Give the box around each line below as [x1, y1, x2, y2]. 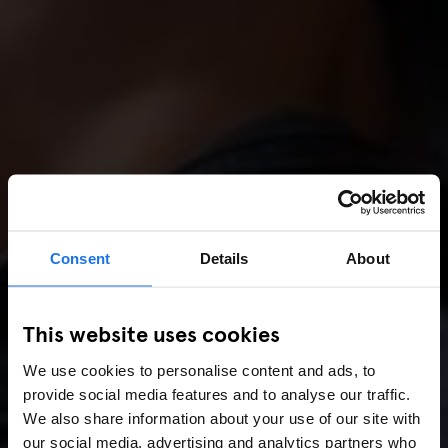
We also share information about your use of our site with [23, 409, 421, 426]
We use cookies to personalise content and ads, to [23, 361, 376, 378]
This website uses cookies [23, 317, 280, 347]
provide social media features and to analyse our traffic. [23, 385, 411, 402]
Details [199, 249, 249, 266]
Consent [50, 249, 110, 266]
